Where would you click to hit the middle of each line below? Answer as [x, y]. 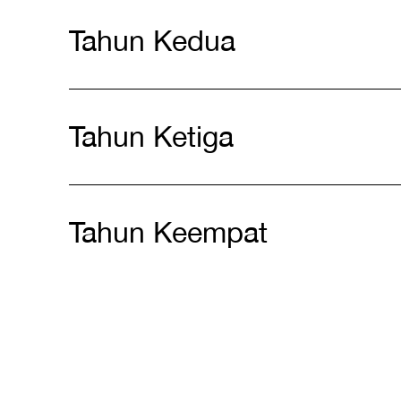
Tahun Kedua [152, 41]
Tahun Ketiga [151, 137]
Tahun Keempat [168, 232]
